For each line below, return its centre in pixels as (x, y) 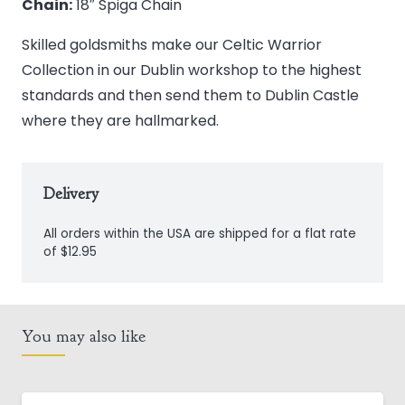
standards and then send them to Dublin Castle (190, 96)
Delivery (71, 194)
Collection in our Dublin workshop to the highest (192, 71)
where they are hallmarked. (120, 121)
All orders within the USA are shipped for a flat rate (200, 234)
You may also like (84, 337)
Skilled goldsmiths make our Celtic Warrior (172, 45)
